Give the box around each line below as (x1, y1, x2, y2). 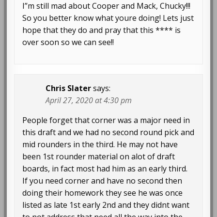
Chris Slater (46, 83, 92, 94)
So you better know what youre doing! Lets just (22, 13, 194, 24)
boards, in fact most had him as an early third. (22, 163, 188, 174)
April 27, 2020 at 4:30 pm (46, 95, 132, 106)
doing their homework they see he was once (22, 187, 183, 199)
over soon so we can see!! (22, 37, 114, 48)
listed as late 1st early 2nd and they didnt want (22, 200, 190, 211)
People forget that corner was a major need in (22, 115, 190, 126)
